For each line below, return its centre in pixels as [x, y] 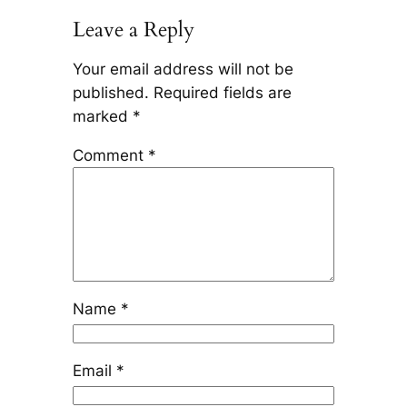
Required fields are [222, 93]
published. [110, 93]
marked [102, 117]
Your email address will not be [183, 69]
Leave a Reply [133, 30]
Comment [110, 155]
